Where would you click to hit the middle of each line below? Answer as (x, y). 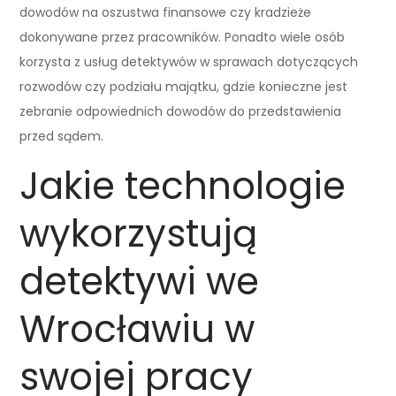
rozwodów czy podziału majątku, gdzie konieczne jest (184, 86)
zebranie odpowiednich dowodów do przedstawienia (181, 111)
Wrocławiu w (137, 329)
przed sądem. (62, 136)
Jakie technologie (183, 186)
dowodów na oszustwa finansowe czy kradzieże (166, 12)
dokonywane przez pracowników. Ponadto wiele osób (183, 37)
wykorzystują (139, 233)
